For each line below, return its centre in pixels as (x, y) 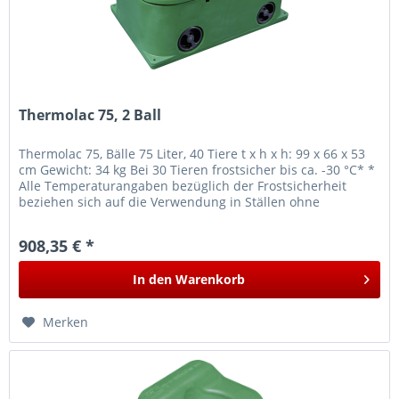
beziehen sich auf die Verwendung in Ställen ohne (170, 201)
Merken (66, 322)
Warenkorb (211, 279)
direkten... (49, 217)
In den (153, 279)
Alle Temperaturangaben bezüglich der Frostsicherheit (183, 185)
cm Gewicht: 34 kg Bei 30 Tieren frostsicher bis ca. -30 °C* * (197, 169)
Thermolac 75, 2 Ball (90, 114)
